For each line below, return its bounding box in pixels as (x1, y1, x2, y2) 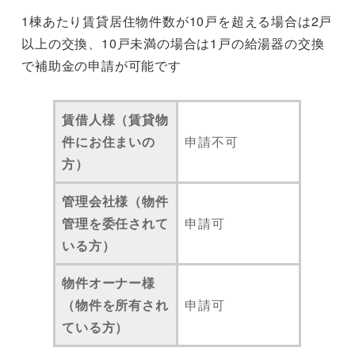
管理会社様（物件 (62, 191, 169, 210)
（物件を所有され (62, 295, 169, 314)
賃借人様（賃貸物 (62, 109, 169, 128)
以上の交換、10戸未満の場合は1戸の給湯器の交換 (21, 34, 325, 52)
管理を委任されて (62, 213, 169, 232)
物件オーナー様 (62, 273, 155, 292)
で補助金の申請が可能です (21, 56, 181, 74)
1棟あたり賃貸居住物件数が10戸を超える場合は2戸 (21, 12, 333, 30)
